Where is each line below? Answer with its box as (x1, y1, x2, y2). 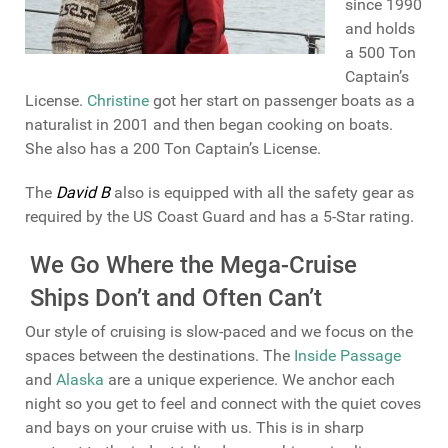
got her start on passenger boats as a (149, 90, 415, 110)
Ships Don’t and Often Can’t (29, 283, 322, 312)
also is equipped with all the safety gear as (110, 182, 414, 202)
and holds (345, 18, 415, 38)
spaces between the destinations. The (25, 345, 294, 365)
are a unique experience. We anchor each (104, 369, 395, 389)
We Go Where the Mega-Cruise (29, 250, 357, 279)
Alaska (56, 369, 104, 389)
